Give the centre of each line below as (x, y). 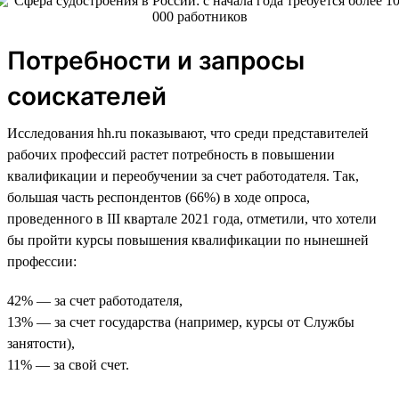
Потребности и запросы (156, 60)
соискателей (87, 96)
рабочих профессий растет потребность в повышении (171, 154)
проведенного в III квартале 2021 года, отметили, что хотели (192, 218)
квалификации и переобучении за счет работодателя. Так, (183, 175)
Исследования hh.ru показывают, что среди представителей (188, 133)
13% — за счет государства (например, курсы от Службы (181, 322)
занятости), (41, 343)
